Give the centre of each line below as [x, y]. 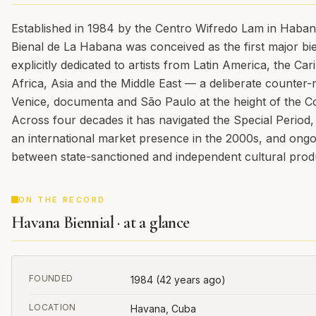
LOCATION [53, 307]
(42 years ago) [189, 280]
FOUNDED [51, 278]
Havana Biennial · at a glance [101, 223]
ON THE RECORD [62, 200]
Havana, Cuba [163, 309]
